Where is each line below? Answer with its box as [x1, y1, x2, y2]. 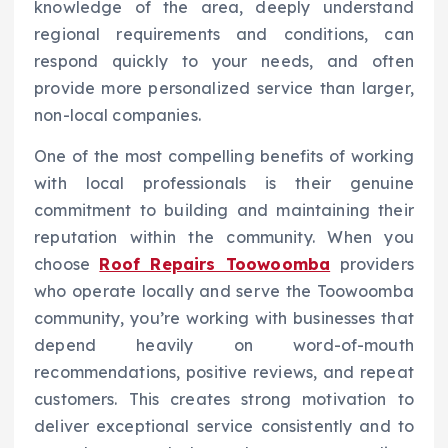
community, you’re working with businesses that [34, 308, 414, 329]
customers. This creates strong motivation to [34, 389, 414, 410]
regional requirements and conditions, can [34, 24, 414, 45]
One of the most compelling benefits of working [34, 146, 414, 167]
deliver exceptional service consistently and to [34, 416, 414, 437]
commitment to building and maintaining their [34, 200, 414, 221]
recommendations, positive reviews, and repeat [34, 362, 414, 383]
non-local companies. [34, 105, 201, 126]
